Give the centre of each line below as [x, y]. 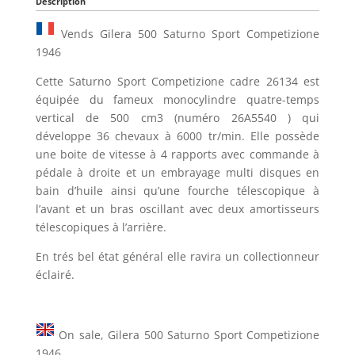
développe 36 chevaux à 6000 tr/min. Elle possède [177, 136]
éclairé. [55, 274]
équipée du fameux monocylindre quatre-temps [177, 99]
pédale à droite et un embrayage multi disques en [177, 172]
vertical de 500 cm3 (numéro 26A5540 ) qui [177, 117]
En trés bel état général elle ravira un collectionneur [177, 256]
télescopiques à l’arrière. [101, 227]
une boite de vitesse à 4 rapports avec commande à [177, 154]
